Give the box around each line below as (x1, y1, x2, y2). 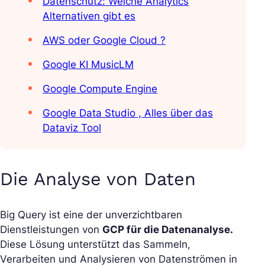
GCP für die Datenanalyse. (102, 224, 233, 236)
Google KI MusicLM (43, 58, 134, 70)
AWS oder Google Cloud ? (43, 34, 166, 46)
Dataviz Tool (43, 121, 101, 134)
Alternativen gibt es (43, 9, 135, 22)
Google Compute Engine (43, 82, 157, 95)
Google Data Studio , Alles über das (43, 106, 213, 119)
